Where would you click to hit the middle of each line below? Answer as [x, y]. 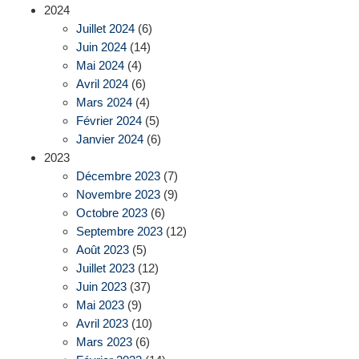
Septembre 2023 [119, 232]
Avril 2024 [102, 84]
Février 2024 [109, 121]
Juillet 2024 [105, 29]
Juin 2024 [101, 47]
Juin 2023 [101, 287]
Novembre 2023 [118, 195]
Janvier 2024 [110, 139]
